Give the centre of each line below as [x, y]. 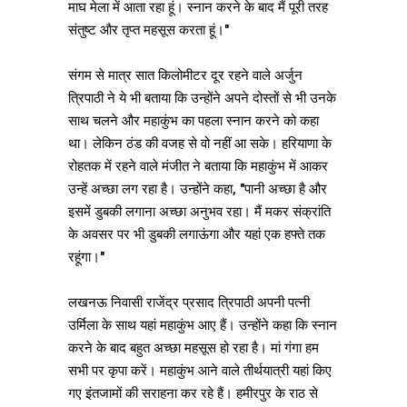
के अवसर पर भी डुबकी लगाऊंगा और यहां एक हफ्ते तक [197, 234]
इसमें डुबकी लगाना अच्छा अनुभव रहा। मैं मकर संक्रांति [199, 211]
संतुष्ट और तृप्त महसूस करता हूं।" [149, 30]
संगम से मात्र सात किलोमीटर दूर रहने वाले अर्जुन [185, 75]
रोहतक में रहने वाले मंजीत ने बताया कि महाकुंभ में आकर [198, 166]
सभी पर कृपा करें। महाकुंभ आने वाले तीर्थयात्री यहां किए [200, 370]
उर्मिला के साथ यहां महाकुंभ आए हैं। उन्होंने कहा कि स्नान [203, 325]
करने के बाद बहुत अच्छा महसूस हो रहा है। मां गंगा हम [194, 347]
